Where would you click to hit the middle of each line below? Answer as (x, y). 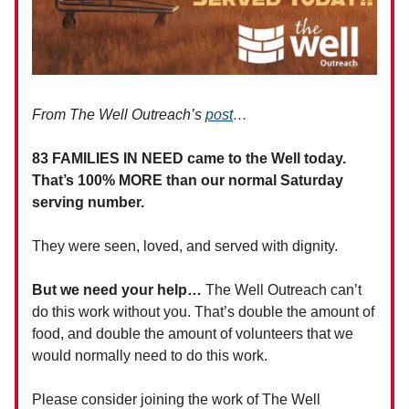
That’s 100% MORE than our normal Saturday (188, 181)
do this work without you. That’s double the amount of (203, 312)
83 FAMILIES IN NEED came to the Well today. (189, 159)
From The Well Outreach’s (119, 115)
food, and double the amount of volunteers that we (193, 334)
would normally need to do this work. (150, 356)
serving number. (88, 203)
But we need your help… (119, 290)
